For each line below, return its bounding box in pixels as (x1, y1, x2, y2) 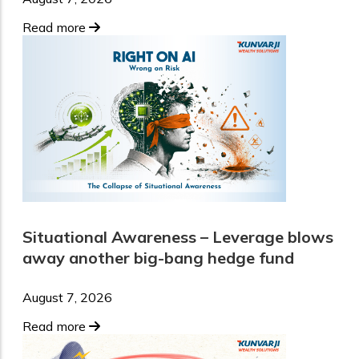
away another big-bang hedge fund (22, 247, 294, 268)
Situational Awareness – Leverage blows (22, 226, 333, 247)
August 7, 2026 (22, 289, 112, 306)
